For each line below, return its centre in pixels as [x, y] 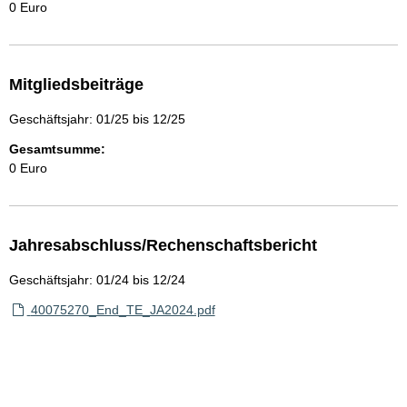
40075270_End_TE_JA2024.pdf [123, 310]
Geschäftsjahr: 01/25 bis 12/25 [97, 119]
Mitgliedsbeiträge [76, 84]
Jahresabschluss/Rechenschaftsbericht [163, 245]
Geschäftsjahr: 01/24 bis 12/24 [97, 280]
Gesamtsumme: [57, 149]
